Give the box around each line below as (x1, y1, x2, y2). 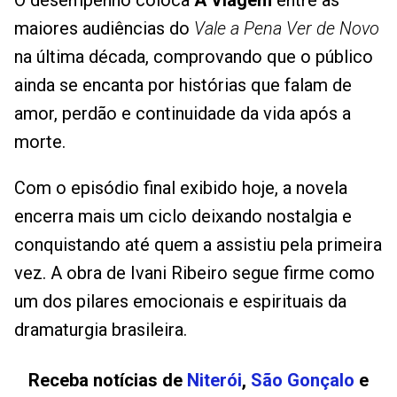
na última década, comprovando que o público (14, 46, 373, 68)
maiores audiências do (14, 18, 194, 40)
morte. (14, 131, 66, 153)
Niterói (187, 370, 242, 392)
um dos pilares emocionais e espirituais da (14, 291, 346, 313)
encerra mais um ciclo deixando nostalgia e (14, 206, 352, 228)
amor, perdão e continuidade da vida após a (14, 103, 351, 125)
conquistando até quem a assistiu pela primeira (14, 234, 382, 256)
